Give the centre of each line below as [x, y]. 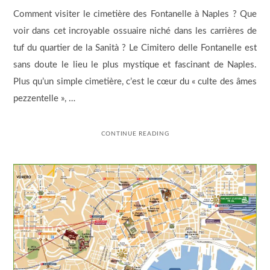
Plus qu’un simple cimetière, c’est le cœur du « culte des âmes [135, 81]
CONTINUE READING [135, 134]
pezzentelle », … [44, 98]
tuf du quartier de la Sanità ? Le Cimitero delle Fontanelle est [135, 48]
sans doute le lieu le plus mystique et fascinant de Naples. [135, 64]
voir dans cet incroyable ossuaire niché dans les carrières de [135, 31]
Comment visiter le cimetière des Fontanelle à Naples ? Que [135, 14]
